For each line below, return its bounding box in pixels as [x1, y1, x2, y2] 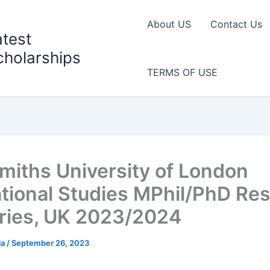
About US [146, 18, 191, 30]
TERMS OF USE [146, 66, 218, 78]
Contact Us [210, 18, 262, 30]
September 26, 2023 [11, 238, 89, 248]
